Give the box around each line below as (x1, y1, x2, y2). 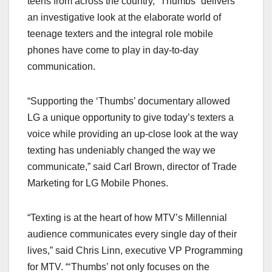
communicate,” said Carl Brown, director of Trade (27, 161, 237, 172)
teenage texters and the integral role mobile (27, 28, 213, 39)
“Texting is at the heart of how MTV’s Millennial (27, 212, 227, 223)
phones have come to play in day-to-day (27, 44, 199, 55)
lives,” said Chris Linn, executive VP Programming (27, 245, 243, 256)
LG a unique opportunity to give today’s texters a (27, 112, 234, 123)
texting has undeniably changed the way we (27, 144, 216, 155)
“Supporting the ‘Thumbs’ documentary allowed (27, 95, 230, 106)
